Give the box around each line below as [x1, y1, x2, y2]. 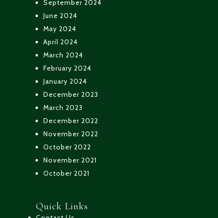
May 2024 [43, 24, 76, 33]
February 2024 [43, 63, 91, 73]
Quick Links [36, 200, 88, 212]
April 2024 [43, 37, 78, 46]
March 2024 [43, 50, 83, 59]
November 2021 [43, 155, 97, 164]
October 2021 [43, 168, 90, 178]
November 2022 [43, 129, 98, 138]
